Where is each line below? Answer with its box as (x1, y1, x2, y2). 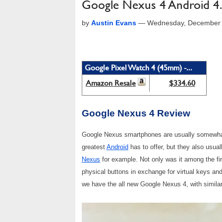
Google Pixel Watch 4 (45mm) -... (85, 63, 192, 72)
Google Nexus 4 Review (82, 108, 190, 118)
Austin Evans (91, 19, 136, 27)
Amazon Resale (86, 78, 136, 88)
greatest (82, 143, 107, 151)
